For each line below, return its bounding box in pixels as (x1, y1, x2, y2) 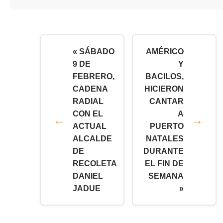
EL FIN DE (145, 159, 184, 168)
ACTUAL (73, 121, 107, 130)
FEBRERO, (73, 72, 114, 81)
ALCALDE (73, 134, 112, 143)
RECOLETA (73, 159, 117, 168)
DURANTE (143, 146, 184, 155)
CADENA (73, 84, 108, 93)
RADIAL (73, 97, 104, 106)
